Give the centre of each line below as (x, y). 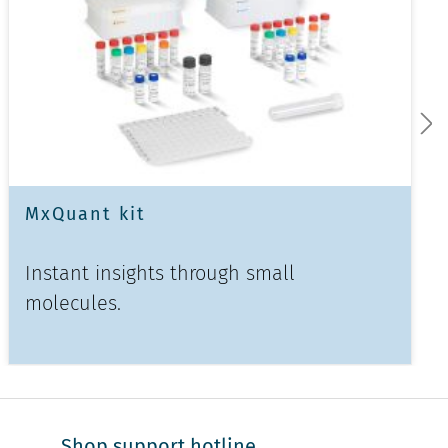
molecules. (73, 302)
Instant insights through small (160, 272)
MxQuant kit (85, 213)
